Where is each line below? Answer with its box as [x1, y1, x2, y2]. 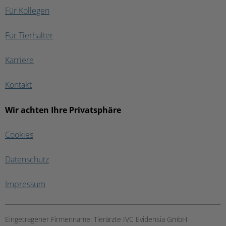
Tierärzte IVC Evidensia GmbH [94, 215, 187, 223]
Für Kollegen [5, 6, 49, 16]
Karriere [5, 55, 34, 65]
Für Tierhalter [5, 31, 53, 40]
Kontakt [5, 80, 32, 90]
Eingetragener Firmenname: [5, 215, 94, 223]
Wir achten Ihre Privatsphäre [5, 105, 121, 115]
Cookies [5, 130, 33, 140]
